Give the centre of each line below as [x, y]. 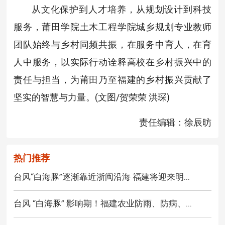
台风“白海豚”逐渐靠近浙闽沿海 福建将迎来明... [101, 177]
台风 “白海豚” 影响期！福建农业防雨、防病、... [102, 204]
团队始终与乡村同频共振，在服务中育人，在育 [113, 45]
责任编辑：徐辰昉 [176, 123]
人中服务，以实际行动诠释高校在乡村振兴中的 [113, 62]
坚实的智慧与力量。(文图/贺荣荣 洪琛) [91, 97]
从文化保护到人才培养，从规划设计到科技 [122, 10]
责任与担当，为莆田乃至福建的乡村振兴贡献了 [113, 80]
